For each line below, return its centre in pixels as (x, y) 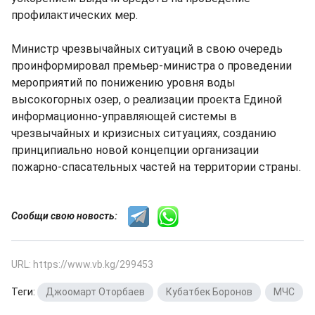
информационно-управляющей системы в (124, 116)
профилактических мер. (75, 15)
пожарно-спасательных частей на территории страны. (156, 167)
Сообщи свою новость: (70, 216)
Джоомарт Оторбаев (95, 292)
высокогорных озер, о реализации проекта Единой (147, 99)
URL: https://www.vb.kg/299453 (82, 264)
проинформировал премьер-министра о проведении (152, 66)
